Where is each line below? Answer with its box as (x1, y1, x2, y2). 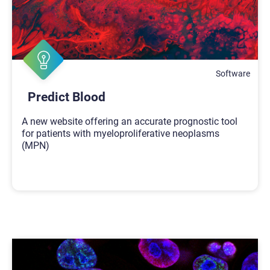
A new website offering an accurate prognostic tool (22, 115, 237, 127)
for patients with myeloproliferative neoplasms (22, 127, 219, 139)
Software (216, 69, 251, 79)
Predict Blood (28, 90, 105, 105)
